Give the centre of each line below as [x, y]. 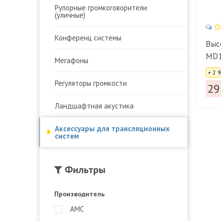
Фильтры [84, 169]
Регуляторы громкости [91, 83]
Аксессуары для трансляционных [112, 128]
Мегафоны [72, 60]
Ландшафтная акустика [94, 106]
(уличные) [70, 15]
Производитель [79, 194]
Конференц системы [88, 37]
